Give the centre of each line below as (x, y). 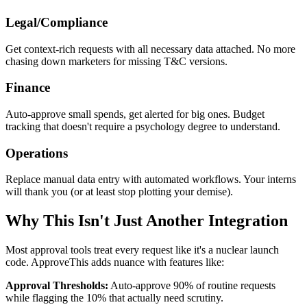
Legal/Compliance (57, 22)
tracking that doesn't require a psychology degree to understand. (143, 127)
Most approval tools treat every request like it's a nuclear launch (142, 250)
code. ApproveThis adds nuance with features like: (115, 262)
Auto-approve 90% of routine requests (192, 286)
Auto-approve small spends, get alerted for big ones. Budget (135, 114)
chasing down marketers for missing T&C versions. (116, 61)
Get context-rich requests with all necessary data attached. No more (150, 49)
